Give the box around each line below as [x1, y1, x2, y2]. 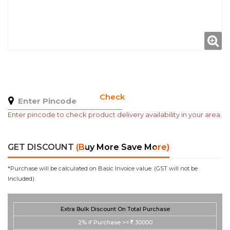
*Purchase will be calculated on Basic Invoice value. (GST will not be [8, 165, 198, 172]
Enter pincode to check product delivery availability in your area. [8, 110, 222, 119]
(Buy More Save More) [76, 142, 169, 152]
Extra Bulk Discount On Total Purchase [60, 205, 170, 213]
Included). [8, 175, 35, 182]
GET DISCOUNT [8, 142, 76, 152]
